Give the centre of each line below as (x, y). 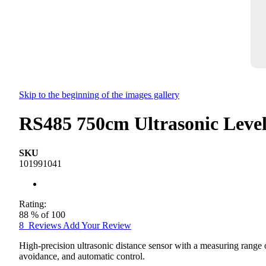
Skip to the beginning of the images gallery (99, 95)
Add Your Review (97, 225)
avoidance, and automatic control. (82, 256)
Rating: (33, 204)
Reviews (46, 225)
